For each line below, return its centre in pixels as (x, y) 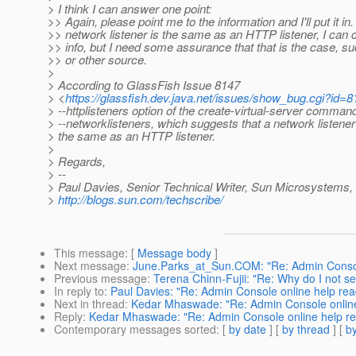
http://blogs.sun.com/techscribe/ (141, 199)
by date (248, 329)
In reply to (79, 291)
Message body (174, 253)
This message (89, 253)
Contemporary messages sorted (135, 329)
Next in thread (89, 304)
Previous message (101, 279)
